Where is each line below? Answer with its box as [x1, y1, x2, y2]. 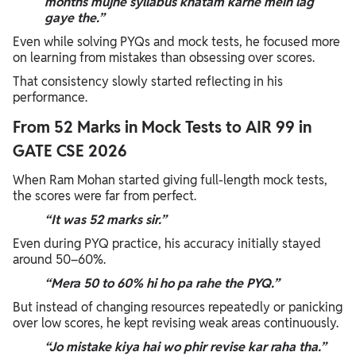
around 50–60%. [13, 250, 106, 268]
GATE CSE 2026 [13, 140, 127, 161]
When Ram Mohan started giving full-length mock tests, [13, 171, 327, 188]
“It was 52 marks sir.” [44, 211, 167, 228]
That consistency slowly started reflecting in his [13, 72, 283, 90]
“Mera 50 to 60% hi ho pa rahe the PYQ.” [44, 274, 280, 292]
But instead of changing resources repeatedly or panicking [13, 298, 342, 315]
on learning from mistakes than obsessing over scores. [13, 48, 315, 66]
